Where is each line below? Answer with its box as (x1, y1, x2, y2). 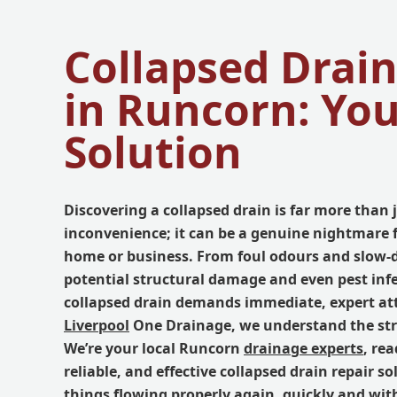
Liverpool (64, 315, 129, 335)
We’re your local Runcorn (64, 338, 244, 358)
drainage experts (244, 338, 363, 358)
